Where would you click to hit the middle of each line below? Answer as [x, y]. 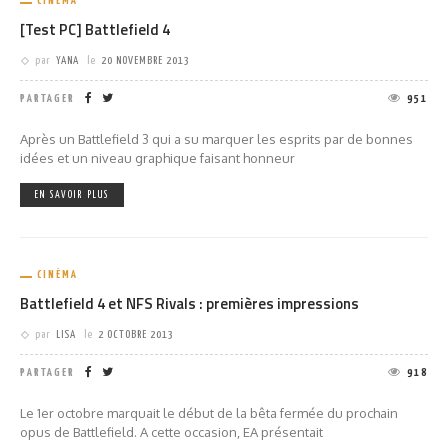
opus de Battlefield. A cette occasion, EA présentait [171, 432]
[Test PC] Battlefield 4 [95, 29]
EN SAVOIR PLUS [72, 195]
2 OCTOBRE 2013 [136, 334]
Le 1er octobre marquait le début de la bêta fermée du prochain [209, 413]
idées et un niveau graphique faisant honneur [157, 158]
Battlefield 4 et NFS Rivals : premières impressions [189, 303]
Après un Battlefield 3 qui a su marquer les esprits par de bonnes [216, 139]
